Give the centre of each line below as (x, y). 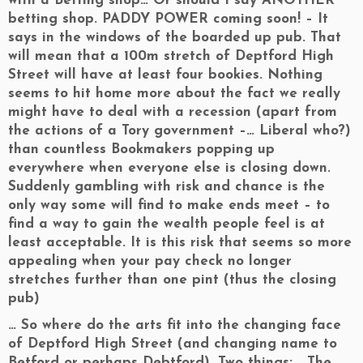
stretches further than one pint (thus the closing (172, 280)
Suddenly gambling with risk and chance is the (167, 187)
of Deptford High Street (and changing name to (173, 344)
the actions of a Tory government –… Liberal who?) (179, 131)
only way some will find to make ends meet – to (169, 205)
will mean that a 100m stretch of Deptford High (171, 56)
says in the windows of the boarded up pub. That (175, 38)
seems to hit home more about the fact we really (174, 94)
